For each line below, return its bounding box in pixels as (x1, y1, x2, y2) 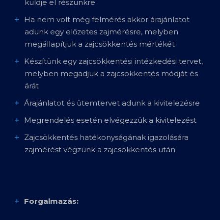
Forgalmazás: (24, 196, 79, 206)
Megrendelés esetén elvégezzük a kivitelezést (24, 115, 196, 125)
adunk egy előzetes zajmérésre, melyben (25, 27, 178, 36)
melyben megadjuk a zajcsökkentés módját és (25, 68, 198, 78)
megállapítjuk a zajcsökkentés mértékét (25, 39, 175, 49)
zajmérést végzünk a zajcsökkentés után (25, 144, 175, 154)
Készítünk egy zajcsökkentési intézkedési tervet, (24, 56, 203, 66)
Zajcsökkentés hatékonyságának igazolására (24, 132, 189, 142)
